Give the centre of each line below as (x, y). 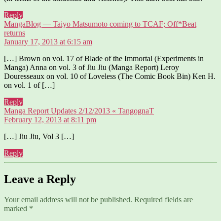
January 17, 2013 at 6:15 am (48, 41)
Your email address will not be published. (68, 200)
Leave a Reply (40, 179)
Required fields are (164, 200)
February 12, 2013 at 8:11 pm (50, 119)
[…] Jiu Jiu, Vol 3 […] (39, 136)
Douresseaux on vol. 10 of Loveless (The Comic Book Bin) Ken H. (110, 76)
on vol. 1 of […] (29, 85)
